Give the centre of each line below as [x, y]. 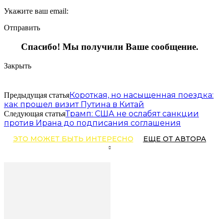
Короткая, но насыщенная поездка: [142, 95]
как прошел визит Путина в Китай [74, 104]
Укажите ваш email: [36, 11]
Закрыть [18, 66]
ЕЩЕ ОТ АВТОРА [175, 139]
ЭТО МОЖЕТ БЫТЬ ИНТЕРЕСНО [73, 139]
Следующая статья [35, 113]
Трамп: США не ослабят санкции [132, 113]
